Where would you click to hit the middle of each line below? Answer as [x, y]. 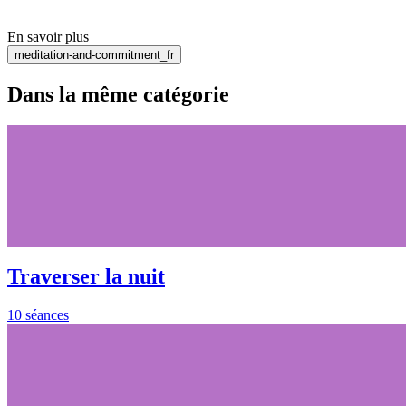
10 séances [38, 314]
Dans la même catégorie [118, 94]
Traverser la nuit [86, 276]
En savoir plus [48, 36]
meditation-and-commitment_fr [94, 54]
